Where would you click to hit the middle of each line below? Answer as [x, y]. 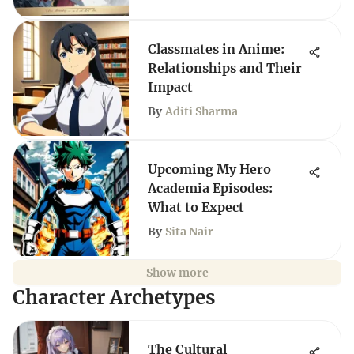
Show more [177, 273]
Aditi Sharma [201, 111]
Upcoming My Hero [209, 169]
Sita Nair [189, 232]
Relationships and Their [225, 68]
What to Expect [196, 207]
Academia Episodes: [210, 188]
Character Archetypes [114, 298]
